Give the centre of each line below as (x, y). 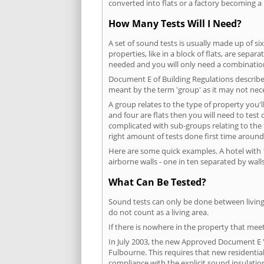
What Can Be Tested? (157, 182)
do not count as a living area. (159, 212)
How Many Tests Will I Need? (175, 23)
